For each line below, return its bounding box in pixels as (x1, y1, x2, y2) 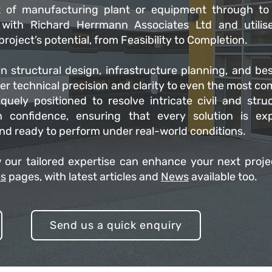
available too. (189, 170, 257, 183)
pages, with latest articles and (6, 170, 161, 183)
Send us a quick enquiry (49, 219, 183, 232)
